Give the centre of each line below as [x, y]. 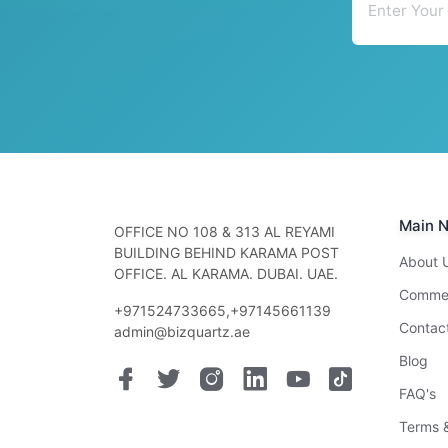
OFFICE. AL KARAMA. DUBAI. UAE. [226, 274]
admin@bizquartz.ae [182, 332]
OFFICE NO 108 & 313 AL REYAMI [224, 232]
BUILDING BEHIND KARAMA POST [226, 253]
